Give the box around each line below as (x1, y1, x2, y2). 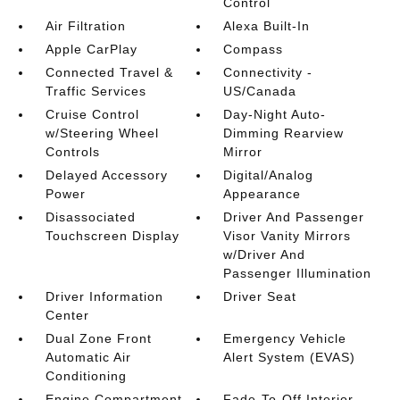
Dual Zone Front (45, 330, 152, 346)
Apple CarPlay (45, 41, 137, 56)
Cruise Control (45, 106, 139, 121)
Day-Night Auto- (223, 106, 327, 121)
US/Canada (223, 83, 297, 98)
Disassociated (45, 209, 136, 224)
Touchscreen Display (45, 228, 179, 243)
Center (45, 307, 89, 322)
